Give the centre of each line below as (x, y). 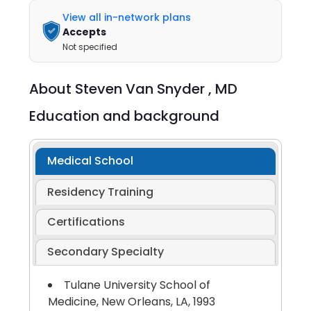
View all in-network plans (127, 17)
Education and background (125, 116)
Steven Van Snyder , (145, 89)
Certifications (86, 222)
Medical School (90, 161)
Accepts (85, 32)
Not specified (90, 47)
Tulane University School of (137, 285)
